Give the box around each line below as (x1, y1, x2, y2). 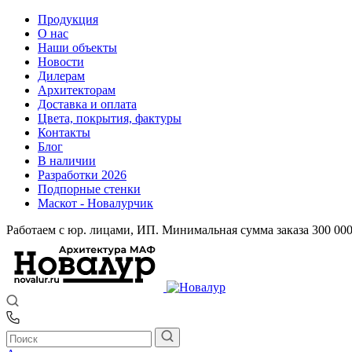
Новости (38, 55, 84, 68)
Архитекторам (38, 83, 115, 97)
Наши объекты (38, 41, 117, 54)
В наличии (38, 154, 96, 167)
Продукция (38, 13, 98, 26)
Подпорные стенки (38, 182, 141, 196)
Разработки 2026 (38, 168, 126, 181)
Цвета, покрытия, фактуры (38, 112, 181, 125)
